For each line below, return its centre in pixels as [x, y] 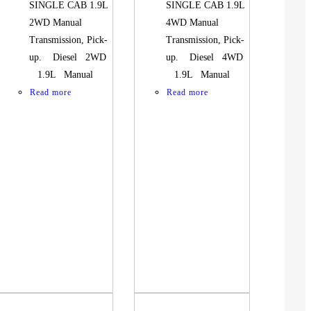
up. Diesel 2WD [68, 58]
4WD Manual [193, 23]
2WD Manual [56, 23]
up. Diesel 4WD [205, 58]
